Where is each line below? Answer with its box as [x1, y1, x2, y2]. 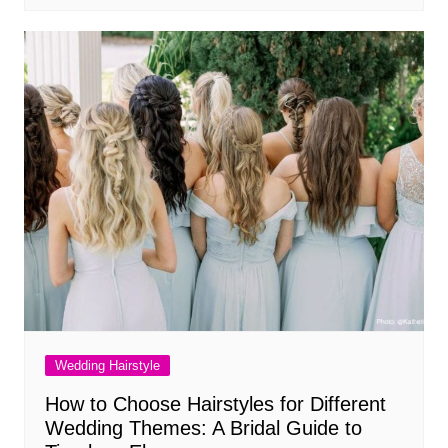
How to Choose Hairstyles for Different [44, 393, 386, 416]
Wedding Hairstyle [54, 358, 160, 374]
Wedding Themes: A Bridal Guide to [44, 417, 362, 440]
